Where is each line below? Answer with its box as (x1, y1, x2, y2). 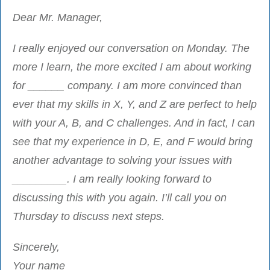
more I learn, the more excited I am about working (13, 60, 251, 73)
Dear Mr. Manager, (13, 11, 102, 24)
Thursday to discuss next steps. (13, 210, 165, 222)
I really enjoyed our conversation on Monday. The (13, 42, 250, 54)
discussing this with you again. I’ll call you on (13, 191, 227, 204)
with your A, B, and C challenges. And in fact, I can (13, 116, 255, 129)
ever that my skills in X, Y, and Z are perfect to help (13, 98, 257, 110)
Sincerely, (13, 240, 60, 253)
